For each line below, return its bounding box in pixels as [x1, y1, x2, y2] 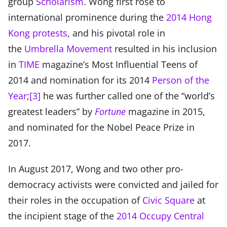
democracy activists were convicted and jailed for [8, 178, 218, 191]
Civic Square [142, 194, 195, 207]
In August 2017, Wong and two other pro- [8, 163, 183, 175]
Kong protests [8, 26, 67, 39]
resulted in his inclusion [112, 42, 217, 55]
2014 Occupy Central [117, 210, 204, 222]
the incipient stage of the [8, 210, 117, 222]
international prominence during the [8, 11, 166, 23]
